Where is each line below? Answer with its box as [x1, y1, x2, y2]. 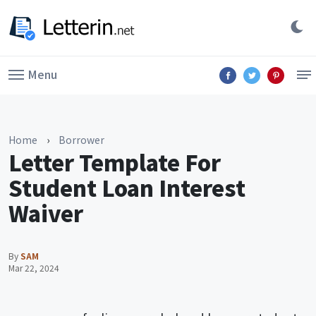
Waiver [8, 197, 83, 229]
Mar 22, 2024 [8, 262, 59, 274]
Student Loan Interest [8, 171, 245, 203]
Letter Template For [8, 146, 221, 178]
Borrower [59, 133, 104, 147]
